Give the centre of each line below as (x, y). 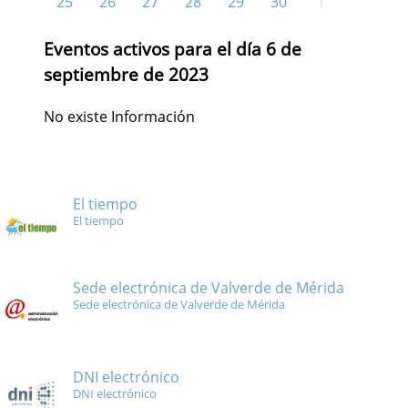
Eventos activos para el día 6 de (173, 48)
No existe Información (119, 116)
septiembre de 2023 (126, 74)
